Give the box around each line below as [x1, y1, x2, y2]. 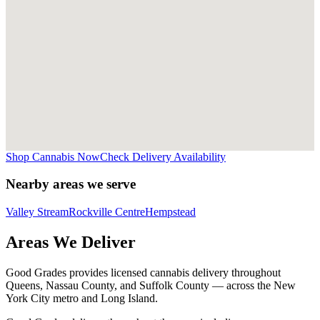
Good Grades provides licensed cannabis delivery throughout [6, 266, 281, 279]
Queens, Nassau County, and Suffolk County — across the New [6, 279, 296, 291]
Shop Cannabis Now [6, 150, 100, 163]
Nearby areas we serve [6, 176, 136, 192]
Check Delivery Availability [100, 150, 226, 163]
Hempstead [145, 205, 196, 218]
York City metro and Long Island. [6, 291, 158, 304]
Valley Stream [6, 205, 69, 218]
